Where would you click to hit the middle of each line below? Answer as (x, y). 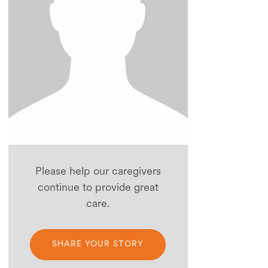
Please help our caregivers (98, 171)
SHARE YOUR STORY (98, 243)
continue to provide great (98, 187)
